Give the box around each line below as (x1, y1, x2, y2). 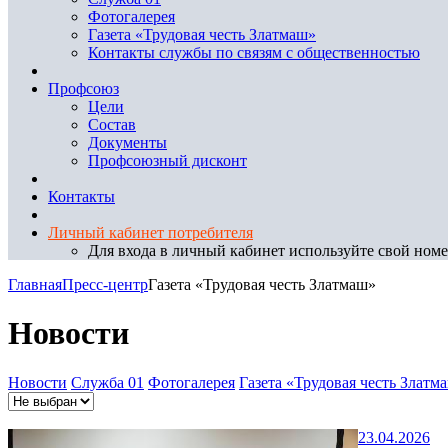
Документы (88, 134, 167, 151)
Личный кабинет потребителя (48, 224, 253, 241)
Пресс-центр (62, 276, 148, 293)
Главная (8, 276, 62, 293)
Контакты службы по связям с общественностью (88, 44, 420, 61)
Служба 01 (71, 373, 144, 391)
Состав (88, 116, 136, 133)
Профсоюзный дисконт (88, 152, 247, 169)
